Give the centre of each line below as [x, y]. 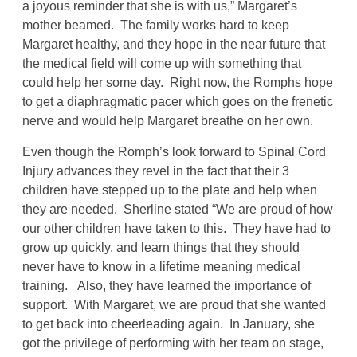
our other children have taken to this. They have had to [177, 229]
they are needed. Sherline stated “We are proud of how [178, 210]
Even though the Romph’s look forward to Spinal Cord [175, 152]
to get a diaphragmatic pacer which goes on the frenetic [178, 102]
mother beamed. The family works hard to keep [156, 25]
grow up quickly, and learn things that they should [161, 248]
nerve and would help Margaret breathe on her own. [168, 121]
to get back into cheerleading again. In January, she [169, 324]
